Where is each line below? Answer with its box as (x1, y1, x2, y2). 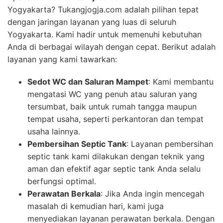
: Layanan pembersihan (126, 138, 213, 149)
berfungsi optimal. (27, 176, 96, 186)
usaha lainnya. (27, 126, 80, 136)
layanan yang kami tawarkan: (7, 54, 117, 64)
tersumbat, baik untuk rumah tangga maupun (27, 101, 197, 111)
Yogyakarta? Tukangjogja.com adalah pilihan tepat (7, 4, 199, 14)
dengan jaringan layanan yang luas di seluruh (7, 16, 176, 27)
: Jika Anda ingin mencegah (101, 188, 204, 199)
